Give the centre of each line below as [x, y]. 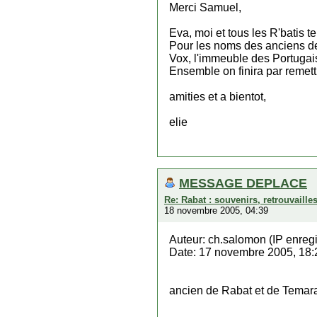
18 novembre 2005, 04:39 [216, 211]
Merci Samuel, [205, 7]
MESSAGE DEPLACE [243, 183]
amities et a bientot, [218, 97]
